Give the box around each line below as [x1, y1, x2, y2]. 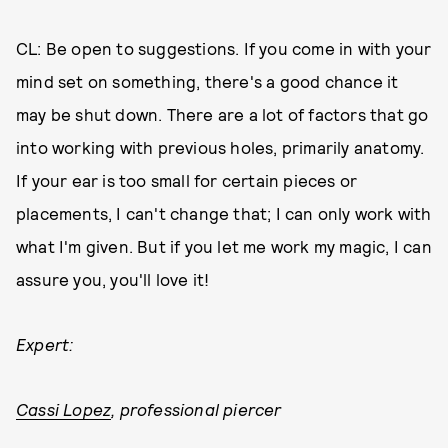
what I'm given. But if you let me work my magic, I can [16, 235, 432, 256]
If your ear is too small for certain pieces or [16, 169, 358, 190]
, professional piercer [111, 398, 282, 419]
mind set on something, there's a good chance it [16, 70, 399, 91]
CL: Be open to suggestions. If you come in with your [16, 37, 432, 58]
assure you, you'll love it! [16, 268, 214, 289]
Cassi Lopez [16, 398, 112, 419]
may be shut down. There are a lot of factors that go [16, 103, 429, 124]
